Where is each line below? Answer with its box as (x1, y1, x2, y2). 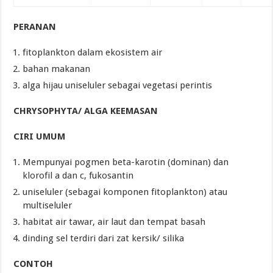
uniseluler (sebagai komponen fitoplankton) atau (23, 186, 228, 198)
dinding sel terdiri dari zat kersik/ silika (23, 233, 185, 244)
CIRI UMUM (13, 131, 66, 143)
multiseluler (23, 200, 73, 211)
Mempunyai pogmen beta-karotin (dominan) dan (23, 157, 229, 168)
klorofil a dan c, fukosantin (23, 170, 134, 182)
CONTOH (13, 258, 54, 270)
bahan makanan (23, 63, 91, 75)
